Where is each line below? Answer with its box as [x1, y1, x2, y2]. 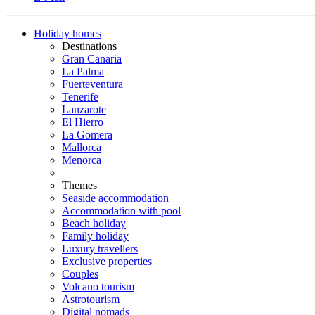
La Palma [62, 65, 104, 77]
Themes [62, 179, 97, 191]
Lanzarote [62, 103, 106, 115]
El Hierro [62, 116, 103, 128]
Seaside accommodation [62, 192, 169, 204]
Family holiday [62, 230, 129, 242]
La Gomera [62, 129, 112, 141]
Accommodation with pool [62, 205, 181, 217]
